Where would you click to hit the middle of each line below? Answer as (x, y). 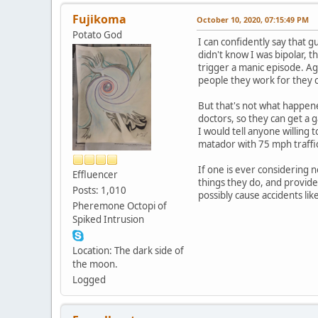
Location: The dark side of (128, 250)
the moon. (95, 264)
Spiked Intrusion (108, 219)
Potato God (97, 34)
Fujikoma (99, 19)
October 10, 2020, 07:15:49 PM (253, 19)
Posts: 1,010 (99, 190)
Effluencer (95, 174)
